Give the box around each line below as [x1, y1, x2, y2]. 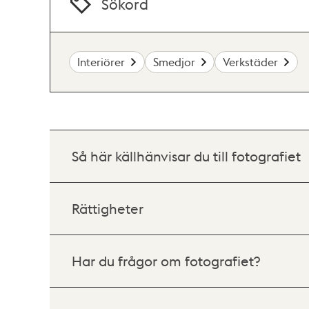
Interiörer [77, 54, 126, 69]
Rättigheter [72, 199, 143, 218]
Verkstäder [223, 54, 279, 69]
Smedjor [152, 54, 195, 69]
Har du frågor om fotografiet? [72, 252, 260, 270]
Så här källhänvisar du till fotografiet [72, 147, 301, 166]
